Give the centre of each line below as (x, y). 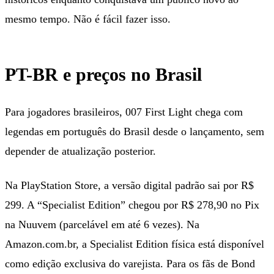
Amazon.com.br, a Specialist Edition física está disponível (135, 244)
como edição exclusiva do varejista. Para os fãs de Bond (130, 263)
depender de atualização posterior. (80, 151)
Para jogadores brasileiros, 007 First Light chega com (124, 112)
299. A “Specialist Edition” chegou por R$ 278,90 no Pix (132, 205)
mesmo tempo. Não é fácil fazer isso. (88, 19)
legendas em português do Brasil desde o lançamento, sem (135, 131)
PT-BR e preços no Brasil (103, 74)
